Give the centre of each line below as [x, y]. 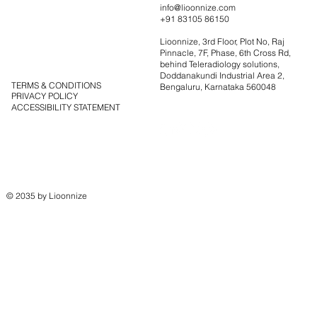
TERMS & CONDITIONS [56, 85]
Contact [31, 34]
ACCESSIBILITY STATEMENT [65, 107]
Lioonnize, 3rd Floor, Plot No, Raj [222, 42]
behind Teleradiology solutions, [219, 64]
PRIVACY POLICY [44, 96]
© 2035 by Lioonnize [46, 196]
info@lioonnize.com [197, 8]
